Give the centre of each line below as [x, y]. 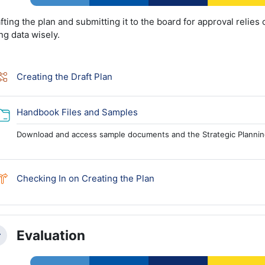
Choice [168, 177]
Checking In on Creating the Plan [85, 178]
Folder [150, 111]
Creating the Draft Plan [64, 76]
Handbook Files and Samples [77, 112]
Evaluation [51, 235]
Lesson [127, 76]
